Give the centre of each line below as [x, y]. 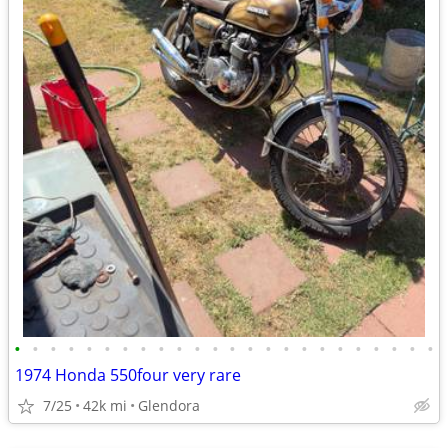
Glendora [169, 405]
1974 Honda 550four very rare [128, 375]
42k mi [105, 405]
